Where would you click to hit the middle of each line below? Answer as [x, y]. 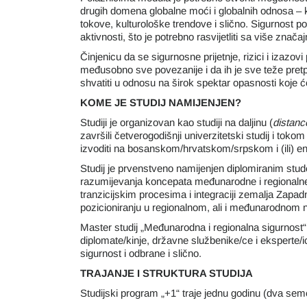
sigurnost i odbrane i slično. [141, 253]
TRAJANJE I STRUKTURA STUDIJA [167, 273]
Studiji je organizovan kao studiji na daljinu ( [176, 122]
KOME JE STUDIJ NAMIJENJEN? [161, 102]
